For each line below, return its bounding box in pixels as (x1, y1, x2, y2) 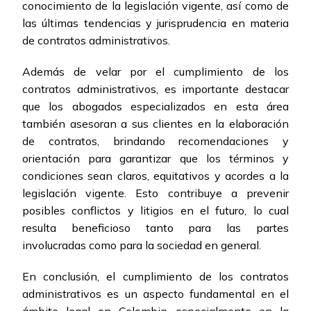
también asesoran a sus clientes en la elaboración (22, 117, 289, 131)
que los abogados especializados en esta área (22, 99, 289, 114)
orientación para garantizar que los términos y (22, 151, 289, 166)
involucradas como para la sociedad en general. (22, 238, 261, 253)
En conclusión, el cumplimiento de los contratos (22, 269, 289, 284)
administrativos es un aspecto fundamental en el (22, 287, 289, 301)
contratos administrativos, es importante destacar (22, 82, 289, 96)
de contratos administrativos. (22, 33, 170, 48)
